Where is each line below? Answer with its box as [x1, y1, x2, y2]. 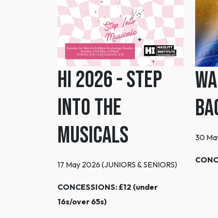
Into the [57, 94, 122, 122]
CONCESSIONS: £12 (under [57, 182, 158, 192]
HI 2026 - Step [57, 66, 162, 94]
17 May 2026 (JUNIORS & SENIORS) [57, 160, 179, 170]
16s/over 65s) [57, 197, 107, 207]
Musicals [57, 122, 128, 150]
